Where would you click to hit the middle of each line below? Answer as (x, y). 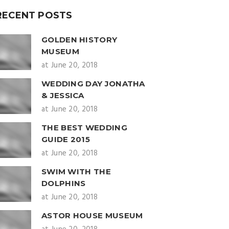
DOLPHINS (64, 183)
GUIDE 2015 (66, 139)
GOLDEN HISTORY (79, 40)
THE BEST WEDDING (84, 128)
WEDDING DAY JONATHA (93, 84)
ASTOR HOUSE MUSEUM (92, 215)
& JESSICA (63, 95)
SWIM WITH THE (76, 171)
